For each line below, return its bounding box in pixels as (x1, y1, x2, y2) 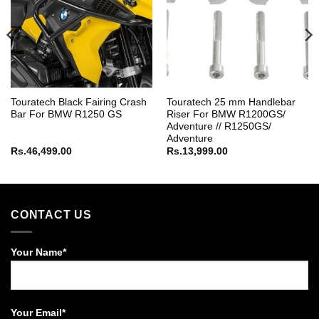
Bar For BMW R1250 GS (10, 108, 122, 120)
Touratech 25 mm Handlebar (166, 96, 296, 108)
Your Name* (11, 246, 66, 258)
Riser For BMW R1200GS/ (166, 108, 286, 120)
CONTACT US (11, 208, 92, 221)
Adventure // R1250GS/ (166, 120, 271, 132)
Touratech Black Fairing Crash (10, 96, 147, 108)
